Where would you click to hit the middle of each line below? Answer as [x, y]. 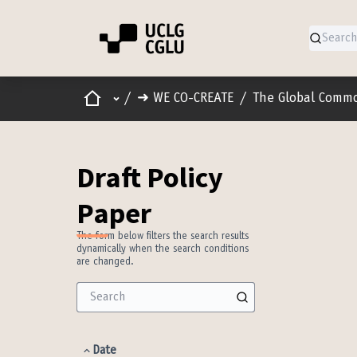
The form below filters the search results [163, 237]
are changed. [105, 263]
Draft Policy [150, 177]
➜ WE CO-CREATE [185, 98]
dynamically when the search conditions [163, 250]
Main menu [141, 98]
